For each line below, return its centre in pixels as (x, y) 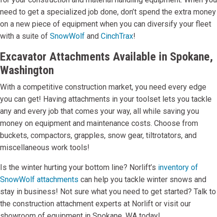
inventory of (178, 168)
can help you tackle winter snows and (142, 180)
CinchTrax (117, 36)
